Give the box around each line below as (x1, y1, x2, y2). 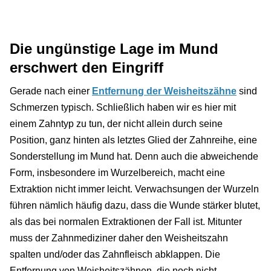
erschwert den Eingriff (10, 59, 168, 76)
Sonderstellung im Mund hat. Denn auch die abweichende (10, 151, 258, 162)
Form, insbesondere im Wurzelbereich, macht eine (10, 167, 225, 178)
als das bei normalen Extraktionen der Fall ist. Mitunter (10, 216, 242, 227)
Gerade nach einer (10, 85, 92, 96)
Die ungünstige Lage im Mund (10, 41, 218, 57)
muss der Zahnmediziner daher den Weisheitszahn (10, 232, 228, 243)
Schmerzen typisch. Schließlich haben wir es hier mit (10, 102, 236, 113)
